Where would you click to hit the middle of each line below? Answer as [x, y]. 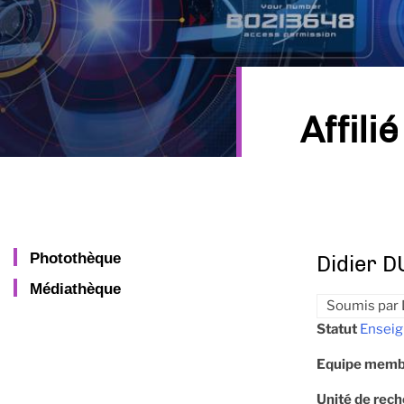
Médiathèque [75, 289]
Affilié [349, 130]
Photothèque [75, 258]
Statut [337, 330]
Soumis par [364, 306]
